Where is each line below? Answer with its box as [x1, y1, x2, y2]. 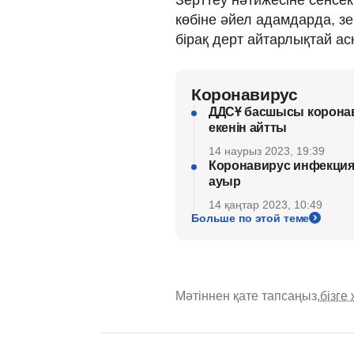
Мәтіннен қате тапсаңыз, [175, 288, 320, 303]
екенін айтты [209, 120, 288, 134]
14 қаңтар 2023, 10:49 [209, 198, 322, 211]
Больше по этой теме [191, 211, 310, 224]
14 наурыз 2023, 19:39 [209, 144, 325, 157]
